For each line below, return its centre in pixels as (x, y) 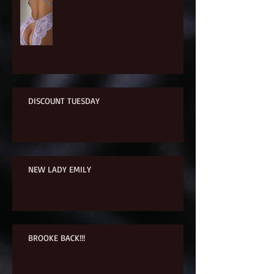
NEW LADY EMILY (60, 169)
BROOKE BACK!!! (57, 238)
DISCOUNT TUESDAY (64, 101)
